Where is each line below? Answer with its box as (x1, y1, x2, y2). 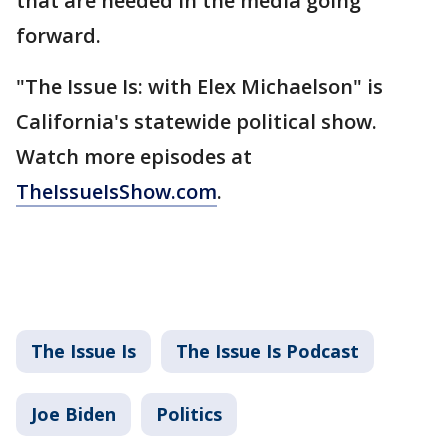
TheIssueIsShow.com (16, 178, 217, 205)
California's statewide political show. (16, 108, 377, 135)
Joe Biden (31, 402, 116, 426)
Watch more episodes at (16, 143, 252, 170)
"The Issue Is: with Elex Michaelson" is (16, 73, 383, 100)
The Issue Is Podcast (176, 339, 359, 363)
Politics (156, 402, 222, 426)
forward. (16, 22, 101, 49)
